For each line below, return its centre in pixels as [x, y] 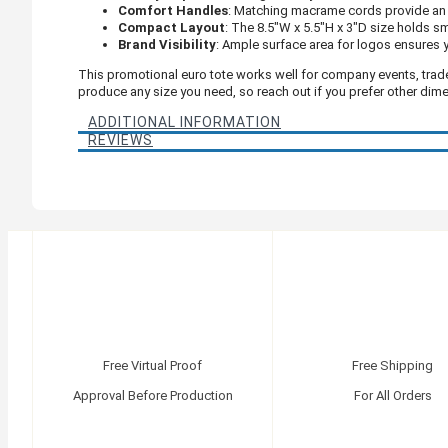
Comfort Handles [173, 10]
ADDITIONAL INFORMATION [184, 121]
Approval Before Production [152, 395]
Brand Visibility [167, 44]
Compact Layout [171, 27]
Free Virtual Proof [152, 365]
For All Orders [392, 395]
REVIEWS [120, 139]
